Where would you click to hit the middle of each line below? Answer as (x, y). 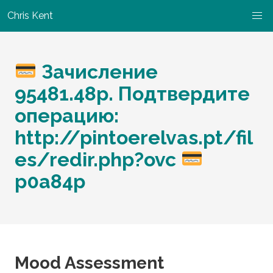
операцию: (67, 115)
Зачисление (97, 72)
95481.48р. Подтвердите (132, 94)
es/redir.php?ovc (98, 159)
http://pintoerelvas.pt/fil (134, 137)
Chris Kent (30, 16)
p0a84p (50, 181)
